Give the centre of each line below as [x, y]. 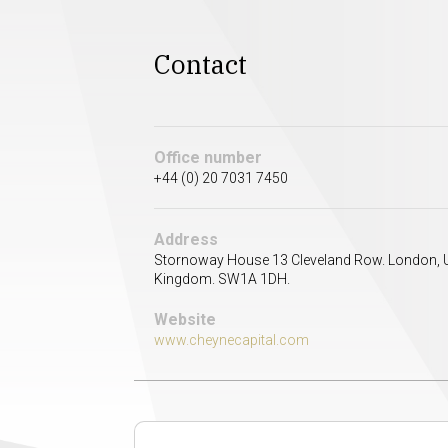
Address [186, 240]
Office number [208, 158]
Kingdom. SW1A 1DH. [222, 279]
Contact [201, 63]
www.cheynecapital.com [232, 340]
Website [185, 320]
